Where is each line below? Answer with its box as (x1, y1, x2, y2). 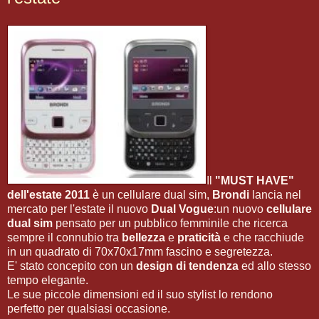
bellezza (122, 231, 165, 244)
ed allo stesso (241, 260, 311, 272)
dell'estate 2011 (7, 189, 90, 201)
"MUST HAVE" (215, 174, 294, 187)
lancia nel (249, 189, 301, 201)
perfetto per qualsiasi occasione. (7, 303, 170, 315)
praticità (177, 231, 221, 244)
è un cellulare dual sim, (90, 189, 212, 201)
